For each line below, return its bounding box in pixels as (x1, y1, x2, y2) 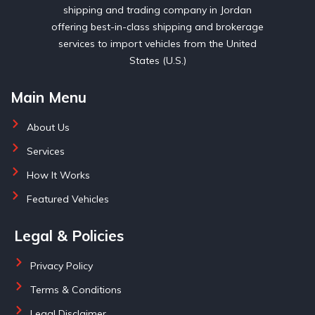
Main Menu (11, 87, 86, 106)
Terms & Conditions (30, 283, 122, 296)
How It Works (26, 168, 90, 181)
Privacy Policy (30, 259, 93, 272)
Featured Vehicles (26, 192, 109, 205)
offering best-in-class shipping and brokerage (51, 20, 264, 33)
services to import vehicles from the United (58, 37, 257, 50)
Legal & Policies (14, 226, 124, 245)
